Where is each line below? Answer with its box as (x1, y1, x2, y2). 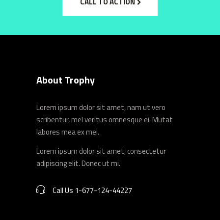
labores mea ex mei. (36, 126, 99, 137)
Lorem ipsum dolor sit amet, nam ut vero (36, 102, 165, 113)
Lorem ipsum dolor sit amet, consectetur (36, 145, 166, 157)
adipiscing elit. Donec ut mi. (36, 158, 120, 169)
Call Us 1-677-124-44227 (53, 185, 132, 196)
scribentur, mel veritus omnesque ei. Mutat (36, 114, 173, 125)
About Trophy (36, 72, 95, 87)
